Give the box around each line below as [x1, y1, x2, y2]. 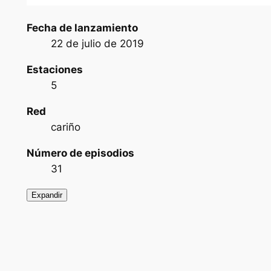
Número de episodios [26, 146, 134, 159]
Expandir [31, 191, 62, 200]
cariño [50, 120, 80, 133]
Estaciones [26, 63, 83, 76]
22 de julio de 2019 [50, 38, 144, 50]
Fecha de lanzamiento [26, 22, 138, 34]
